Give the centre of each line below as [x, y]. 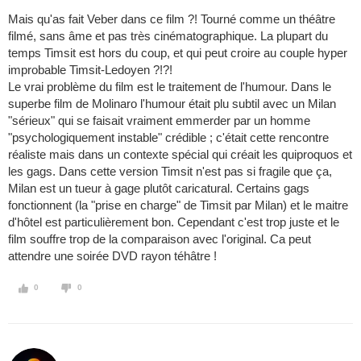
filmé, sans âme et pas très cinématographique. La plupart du [168, 36]
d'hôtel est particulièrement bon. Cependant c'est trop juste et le [174, 222]
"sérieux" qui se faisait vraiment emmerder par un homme [159, 121]
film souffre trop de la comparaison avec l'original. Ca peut [160, 239]
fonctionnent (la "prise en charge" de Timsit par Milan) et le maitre [178, 205]
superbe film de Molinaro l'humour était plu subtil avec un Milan [172, 104]
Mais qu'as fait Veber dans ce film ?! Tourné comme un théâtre [172, 19]
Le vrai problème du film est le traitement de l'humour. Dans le [170, 87]
